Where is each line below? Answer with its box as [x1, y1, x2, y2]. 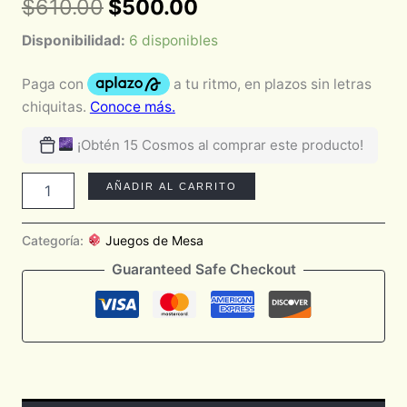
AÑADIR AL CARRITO [106, 180, 238, 192]
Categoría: [21, 233, 87, 248]
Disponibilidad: [21, 32, 125, 50]
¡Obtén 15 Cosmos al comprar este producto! [73, 135, 363, 154]
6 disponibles [128, 32, 218, 50]
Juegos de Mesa [101, 233, 203, 248]
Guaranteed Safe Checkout [111, 261, 296, 279]
